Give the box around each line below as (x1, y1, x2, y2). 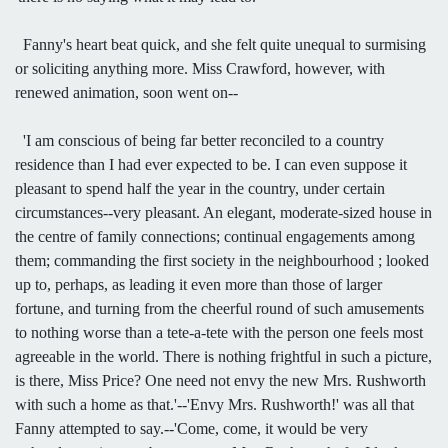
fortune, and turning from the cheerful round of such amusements (15, 299, 424, 317)
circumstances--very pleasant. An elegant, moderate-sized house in (15, 203, 432, 221)
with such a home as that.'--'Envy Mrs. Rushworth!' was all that (15, 395, 414, 413)
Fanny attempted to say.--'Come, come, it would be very (15, 419, 368, 437)
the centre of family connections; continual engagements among (15, 227, 415, 245)
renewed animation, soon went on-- (15, 83, 238, 101)
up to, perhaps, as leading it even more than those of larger (15, 275, 382, 293)
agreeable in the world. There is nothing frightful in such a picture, (15, 347, 432, 365)
